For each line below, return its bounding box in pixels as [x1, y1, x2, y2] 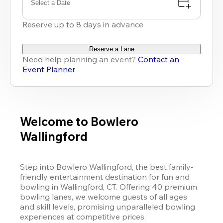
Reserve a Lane [89, 45, 134, 53]
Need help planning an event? [22, 54, 138, 64]
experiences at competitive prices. [20, 211, 148, 222]
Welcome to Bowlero [20, 113, 138, 129]
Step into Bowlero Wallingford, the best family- [20, 161, 194, 172]
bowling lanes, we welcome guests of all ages [20, 191, 187, 202]
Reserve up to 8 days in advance [22, 19, 143, 29]
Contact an [138, 54, 179, 64]
